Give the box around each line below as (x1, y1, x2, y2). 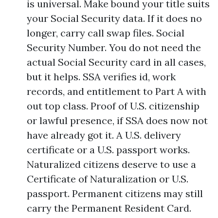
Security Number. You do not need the (27, 41, 201, 54)
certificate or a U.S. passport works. (27, 144, 190, 156)
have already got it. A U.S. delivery (27, 129, 181, 141)
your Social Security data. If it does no (27, 12, 202, 24)
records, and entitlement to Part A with (27, 85, 206, 97)
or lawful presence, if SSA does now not (27, 114, 208, 127)
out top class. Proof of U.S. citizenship (27, 100, 200, 112)
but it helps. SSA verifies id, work (27, 71, 176, 83)
